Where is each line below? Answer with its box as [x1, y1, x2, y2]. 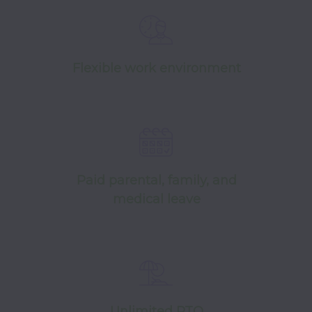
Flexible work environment [72, 61, 241, 76]
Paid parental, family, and [77, 173, 237, 188]
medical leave [113, 192, 201, 207]
